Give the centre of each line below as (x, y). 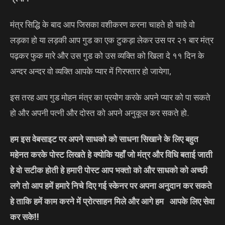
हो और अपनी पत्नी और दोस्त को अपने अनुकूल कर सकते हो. (99, 113)
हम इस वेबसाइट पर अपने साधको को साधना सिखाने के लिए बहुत (104, 139)
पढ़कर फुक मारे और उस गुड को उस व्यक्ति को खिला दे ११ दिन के (107, 56)
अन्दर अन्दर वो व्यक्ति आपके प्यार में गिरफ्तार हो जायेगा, (91, 71)
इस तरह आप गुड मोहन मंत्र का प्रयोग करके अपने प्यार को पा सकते (110, 97)
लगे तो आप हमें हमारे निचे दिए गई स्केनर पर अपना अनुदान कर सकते (111, 186)
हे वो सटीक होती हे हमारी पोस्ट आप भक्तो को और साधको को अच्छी (109, 170)
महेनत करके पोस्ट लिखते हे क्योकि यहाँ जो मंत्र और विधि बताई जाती (111, 155)
